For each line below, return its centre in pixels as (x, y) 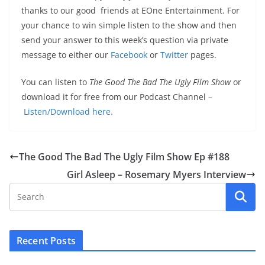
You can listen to (55, 82)
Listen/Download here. (68, 112)
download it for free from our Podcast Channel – (117, 97)
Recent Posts (46, 241)
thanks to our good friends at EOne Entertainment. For (130, 11)
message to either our (66, 55)
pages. (202, 55)
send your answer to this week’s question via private (125, 40)
